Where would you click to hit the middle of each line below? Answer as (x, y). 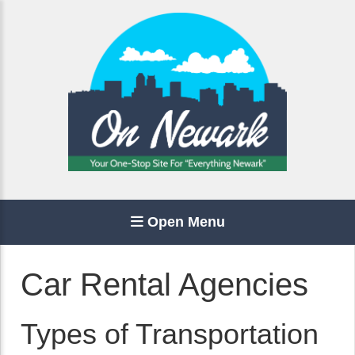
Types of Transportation (170, 334)
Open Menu (184, 222)
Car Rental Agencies (164, 284)
